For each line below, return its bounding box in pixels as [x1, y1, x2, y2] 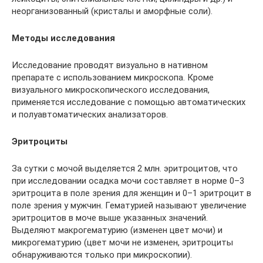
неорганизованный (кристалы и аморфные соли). [12, 6, 213, 16]
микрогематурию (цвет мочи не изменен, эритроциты [12, 237, 233, 248]
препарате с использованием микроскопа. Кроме [12, 72, 214, 83]
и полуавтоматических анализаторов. [12, 109, 168, 120]
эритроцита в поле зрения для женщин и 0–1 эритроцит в [12, 188, 251, 198]
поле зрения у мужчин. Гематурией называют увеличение [12, 200, 247, 211]
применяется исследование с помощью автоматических [12, 97, 245, 107]
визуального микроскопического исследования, [12, 85, 210, 95]
